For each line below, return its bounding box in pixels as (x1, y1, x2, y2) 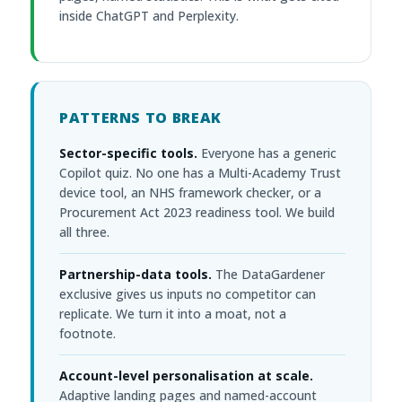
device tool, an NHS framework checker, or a (59, 184, 321, 201)
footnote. (59, 325, 116, 342)
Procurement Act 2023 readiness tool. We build (59, 204, 335, 221)
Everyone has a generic (197, 144, 336, 162)
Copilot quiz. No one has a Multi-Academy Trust (59, 164, 341, 181)
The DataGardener (212, 266, 325, 283)
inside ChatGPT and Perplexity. (59, 7, 239, 24)
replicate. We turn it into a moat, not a (59, 305, 286, 322)
